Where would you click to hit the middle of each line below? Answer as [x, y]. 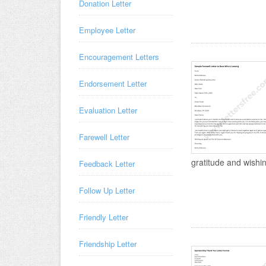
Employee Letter [107, 30]
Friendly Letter [104, 217]
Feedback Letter [107, 164]
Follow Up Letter [107, 190]
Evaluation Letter [108, 110]
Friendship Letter [108, 244]
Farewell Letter [104, 137]
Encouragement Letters [119, 57]
